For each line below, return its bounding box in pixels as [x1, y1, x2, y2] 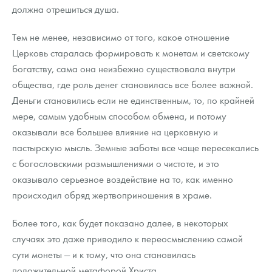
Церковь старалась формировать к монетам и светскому [12, 46, 250, 59]
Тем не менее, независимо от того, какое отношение [12, 30, 229, 44]
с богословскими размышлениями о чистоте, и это [12, 157, 219, 170]
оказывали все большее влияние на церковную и [12, 125, 218, 138]
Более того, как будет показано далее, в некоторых [12, 216, 228, 229]
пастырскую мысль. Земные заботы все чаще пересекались [12, 141, 259, 154]
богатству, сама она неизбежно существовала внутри [12, 62, 236, 75]
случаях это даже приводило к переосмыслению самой [12, 232, 243, 245]
